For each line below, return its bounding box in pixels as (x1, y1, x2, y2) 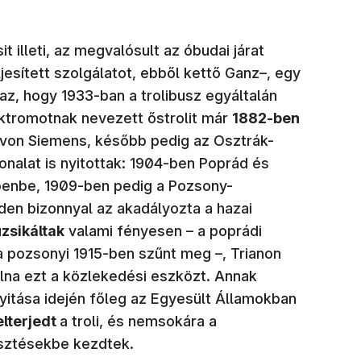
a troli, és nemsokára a (60, 313, 217, 330)
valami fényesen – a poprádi (64, 222, 262, 240)
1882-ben (232, 110, 300, 127)
